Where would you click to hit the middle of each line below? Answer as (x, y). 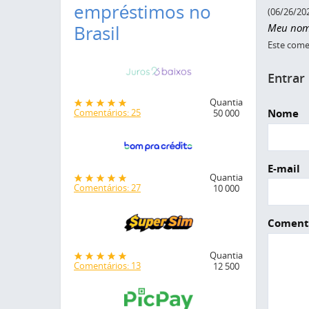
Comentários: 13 (107, 266)
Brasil (97, 33)
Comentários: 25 (107, 113)
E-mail (283, 168)
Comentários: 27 (107, 187)
